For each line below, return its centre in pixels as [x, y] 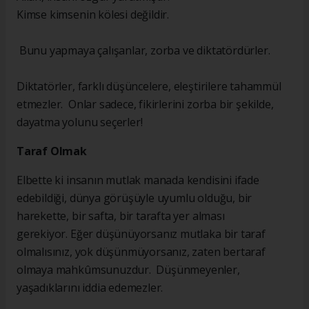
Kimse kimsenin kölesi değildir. [93, 15]
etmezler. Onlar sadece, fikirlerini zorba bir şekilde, [145, 104]
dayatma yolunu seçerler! [80, 122]
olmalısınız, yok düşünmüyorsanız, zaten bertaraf [141, 252]
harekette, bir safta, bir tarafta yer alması [121, 216]
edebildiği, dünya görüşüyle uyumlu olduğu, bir [134, 198]
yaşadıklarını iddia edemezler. [91, 288]
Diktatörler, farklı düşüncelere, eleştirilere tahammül [149, 87]
